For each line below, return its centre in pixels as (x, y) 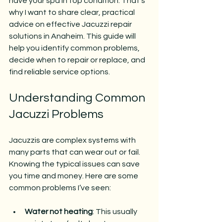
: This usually (116, 212)
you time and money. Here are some (74, 176)
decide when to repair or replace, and (78, 60)
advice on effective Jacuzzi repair (71, 24)
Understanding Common (78, 98)
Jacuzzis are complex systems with (73, 140)
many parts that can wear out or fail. (75, 152)
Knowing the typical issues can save (75, 164)
